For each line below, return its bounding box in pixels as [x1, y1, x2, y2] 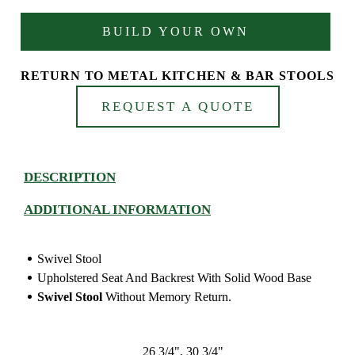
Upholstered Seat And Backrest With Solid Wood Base [37, 271, 311, 285]
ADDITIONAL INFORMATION [24, 202, 211, 218]
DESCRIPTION [24, 170, 116, 185]
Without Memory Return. [105, 290, 231, 304]
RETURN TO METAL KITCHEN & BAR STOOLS [21, 69, 334, 83]
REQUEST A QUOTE [101, 99, 254, 115]
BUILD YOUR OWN [102, 25, 249, 39]
